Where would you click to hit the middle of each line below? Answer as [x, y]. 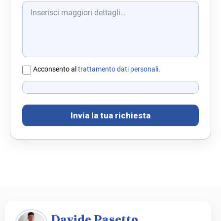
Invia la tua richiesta [110, 115]
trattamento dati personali [118, 69]
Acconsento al [55, 69]
